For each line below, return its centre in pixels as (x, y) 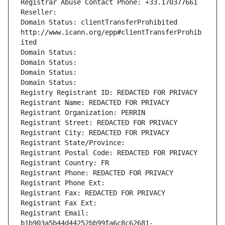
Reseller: (41, 12)
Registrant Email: (55, 213)
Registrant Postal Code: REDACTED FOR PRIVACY (109, 153)
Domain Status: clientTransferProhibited (99, 22)
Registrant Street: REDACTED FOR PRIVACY (99, 123)
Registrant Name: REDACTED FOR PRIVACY (95, 103)
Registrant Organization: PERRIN (83, 113)
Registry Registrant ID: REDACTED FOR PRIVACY (109, 93)
